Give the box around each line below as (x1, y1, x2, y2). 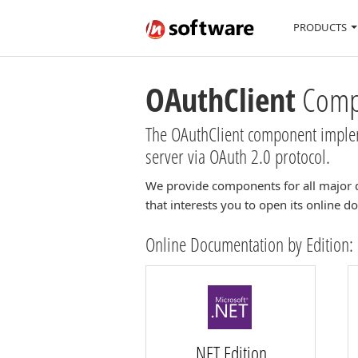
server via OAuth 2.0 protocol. (145, 143, 330, 169)
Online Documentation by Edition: (145, 231, 353, 257)
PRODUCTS (293, 20, 348, 34)
